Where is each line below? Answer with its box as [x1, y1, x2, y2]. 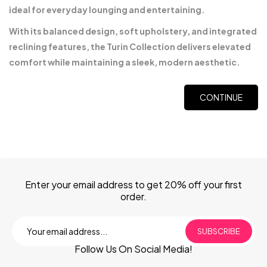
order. [120, 190, 147, 203]
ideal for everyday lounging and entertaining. [9, 4, 205, 15]
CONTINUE [200, 92, 243, 103]
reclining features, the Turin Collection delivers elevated [9, 41, 251, 52]
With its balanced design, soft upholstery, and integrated [9, 26, 257, 36]
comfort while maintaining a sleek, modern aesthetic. [9, 57, 240, 67]
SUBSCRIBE [197, 226, 240, 236]
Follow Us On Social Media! [74, 243, 193, 255]
